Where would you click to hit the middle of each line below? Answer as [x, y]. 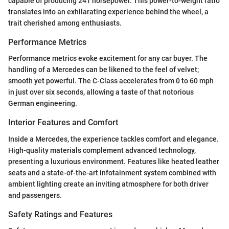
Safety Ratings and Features [60, 214]
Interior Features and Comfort [63, 123]
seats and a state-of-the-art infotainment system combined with [112, 173]
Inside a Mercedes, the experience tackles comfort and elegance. [113, 139]
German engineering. [43, 104]
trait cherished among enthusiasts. [65, 23]
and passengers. [35, 195]
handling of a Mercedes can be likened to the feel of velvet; [104, 70]
